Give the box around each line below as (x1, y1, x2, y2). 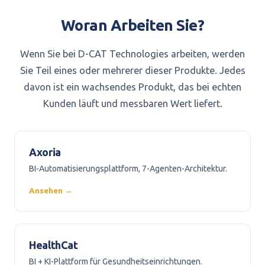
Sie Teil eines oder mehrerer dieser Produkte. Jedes (20, 65, 245, 76)
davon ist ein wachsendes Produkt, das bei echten (24, 82, 241, 92)
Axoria (29, 146, 61, 158)
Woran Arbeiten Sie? (60, 17, 205, 34)
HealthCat (29, 239, 78, 251)
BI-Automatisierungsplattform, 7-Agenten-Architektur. (29, 164, 227, 173)
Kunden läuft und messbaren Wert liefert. (43, 98, 222, 109)
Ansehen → (29, 186, 73, 195)
